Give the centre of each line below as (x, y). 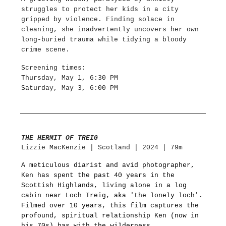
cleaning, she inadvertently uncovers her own (110, 29)
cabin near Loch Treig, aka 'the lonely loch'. (112, 195)
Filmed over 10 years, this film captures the (110, 205)
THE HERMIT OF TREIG (60, 138)
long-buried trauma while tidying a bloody (104, 39)
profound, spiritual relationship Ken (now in (110, 215)
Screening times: (53, 68)
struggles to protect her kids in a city (100, 9)
